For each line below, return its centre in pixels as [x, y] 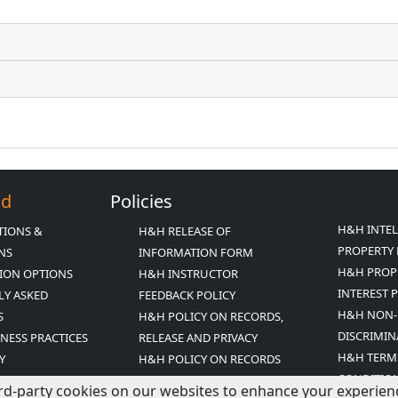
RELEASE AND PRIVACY [198, 338]
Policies [141, 201]
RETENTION [170, 380]
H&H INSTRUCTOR [188, 274]
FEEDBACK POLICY [187, 295]
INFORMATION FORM [196, 252]
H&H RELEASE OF [185, 231]
